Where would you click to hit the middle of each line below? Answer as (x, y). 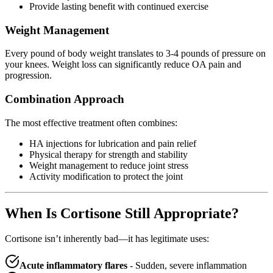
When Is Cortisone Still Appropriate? (122, 213)
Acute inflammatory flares (73, 266)
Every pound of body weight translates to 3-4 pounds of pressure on (135, 54)
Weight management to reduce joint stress (109, 165)
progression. (28, 76)
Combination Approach (65, 99)
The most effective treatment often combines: (91, 122)
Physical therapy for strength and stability (108, 154)
